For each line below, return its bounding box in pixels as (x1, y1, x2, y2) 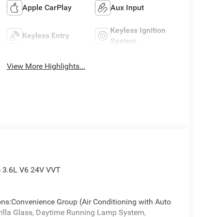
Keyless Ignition (110, 26, 166, 35)
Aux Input (110, 3, 144, 13)
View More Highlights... (6, 62, 85, 71)
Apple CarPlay (22, 3, 72, 13)
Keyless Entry (22, 31, 69, 41)
